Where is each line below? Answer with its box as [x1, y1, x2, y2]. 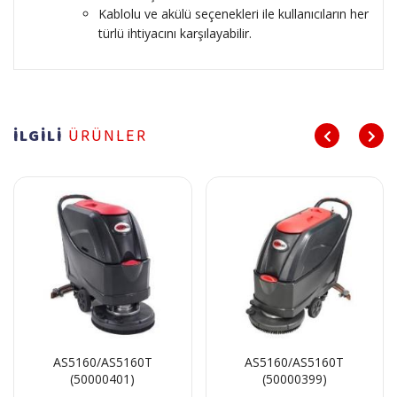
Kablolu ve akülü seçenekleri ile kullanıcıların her [98, 4, 369, 22]
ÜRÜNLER [68, 123, 147, 149]
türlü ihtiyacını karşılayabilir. [98, 24, 252, 42]
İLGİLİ [13, 123, 68, 149]
